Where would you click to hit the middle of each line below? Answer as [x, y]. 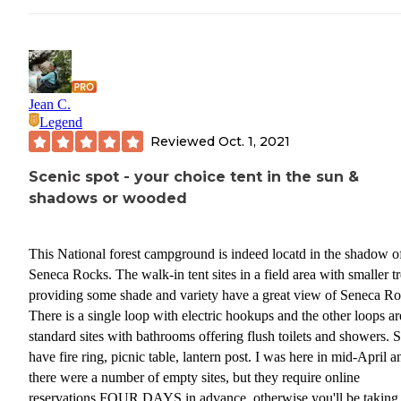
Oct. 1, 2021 [254, 141]
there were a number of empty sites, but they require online [194, 377]
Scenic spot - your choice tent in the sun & [194, 177]
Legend [61, 123]
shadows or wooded [108, 199]
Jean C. [50, 105]
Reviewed [184, 141]
